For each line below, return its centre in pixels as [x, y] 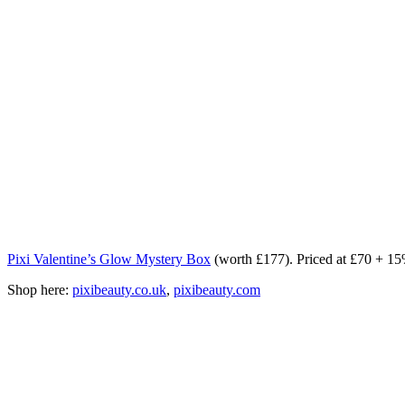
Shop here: [40, 289]
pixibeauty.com [217, 289]
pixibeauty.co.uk [119, 289]
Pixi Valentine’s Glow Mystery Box [109, 259]
